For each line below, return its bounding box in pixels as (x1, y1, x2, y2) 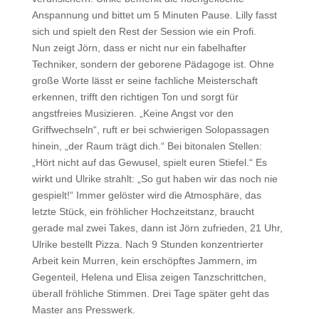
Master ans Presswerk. (31, 304, 135, 315)
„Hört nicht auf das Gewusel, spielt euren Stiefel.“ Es (31, 157, 267, 168)
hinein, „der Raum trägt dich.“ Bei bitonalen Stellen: (31, 140, 262, 152)
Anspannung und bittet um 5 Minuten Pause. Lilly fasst (31, 9, 277, 21)
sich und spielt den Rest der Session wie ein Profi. (31, 26, 256, 37)
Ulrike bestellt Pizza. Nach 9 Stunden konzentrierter (31, 239, 263, 250)
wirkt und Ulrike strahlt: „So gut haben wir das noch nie (31, 173, 278, 184)
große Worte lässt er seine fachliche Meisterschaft (31, 75, 258, 86)
